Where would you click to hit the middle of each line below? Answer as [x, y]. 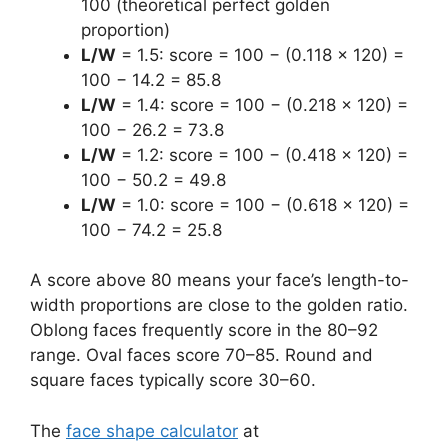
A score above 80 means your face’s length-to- [219, 280]
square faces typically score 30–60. [173, 380]
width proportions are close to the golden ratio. [219, 305]
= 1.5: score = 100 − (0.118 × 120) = [260, 54]
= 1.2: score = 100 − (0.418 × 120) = [262, 154]
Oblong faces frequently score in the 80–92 [204, 330]
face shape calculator [152, 430]
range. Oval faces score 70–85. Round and [201, 355]
